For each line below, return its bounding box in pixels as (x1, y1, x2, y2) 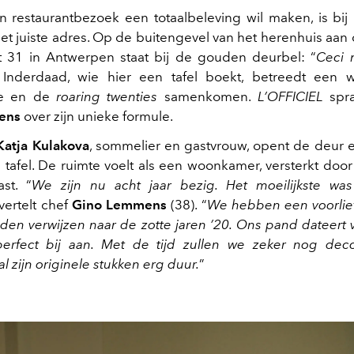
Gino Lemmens (67, 196, 168, 213)
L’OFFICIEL (250, 88, 324, 104)
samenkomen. (157, 88, 251, 104)
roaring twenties (56, 88, 158, 104)
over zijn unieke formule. (21, 107, 173, 124)
